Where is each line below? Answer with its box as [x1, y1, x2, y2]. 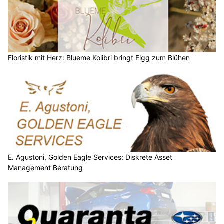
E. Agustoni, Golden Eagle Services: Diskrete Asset [8, 152, 172, 161]
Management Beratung [8, 163, 83, 172]
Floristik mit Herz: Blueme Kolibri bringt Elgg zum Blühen [8, 53, 190, 62]
